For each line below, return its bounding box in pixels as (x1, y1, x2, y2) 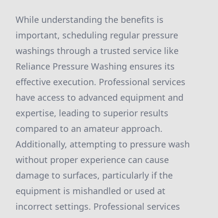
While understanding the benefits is (16, 14, 163, 25)
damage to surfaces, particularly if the (16, 169, 173, 181)
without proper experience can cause (16, 154, 169, 165)
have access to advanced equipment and (16, 91, 183, 103)
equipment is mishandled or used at (16, 185, 165, 197)
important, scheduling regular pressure (16, 29, 178, 41)
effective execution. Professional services (16, 76, 185, 88)
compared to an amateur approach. (16, 123, 163, 134)
